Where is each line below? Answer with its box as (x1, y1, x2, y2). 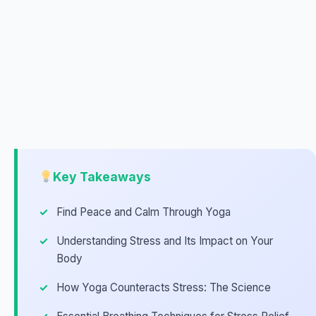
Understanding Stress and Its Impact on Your (56, 234, 273, 248)
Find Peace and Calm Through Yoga (56, 205, 231, 219)
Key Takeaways (53, 169, 152, 184)
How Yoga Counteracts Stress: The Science (56, 281, 271, 294)
